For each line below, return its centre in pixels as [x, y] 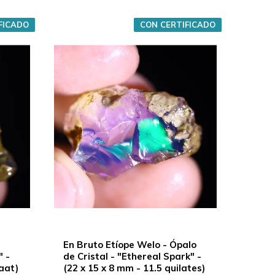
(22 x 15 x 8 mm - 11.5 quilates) [134, 268]
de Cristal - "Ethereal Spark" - [132, 256]
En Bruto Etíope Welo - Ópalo [130, 244]
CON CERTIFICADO [177, 25]
